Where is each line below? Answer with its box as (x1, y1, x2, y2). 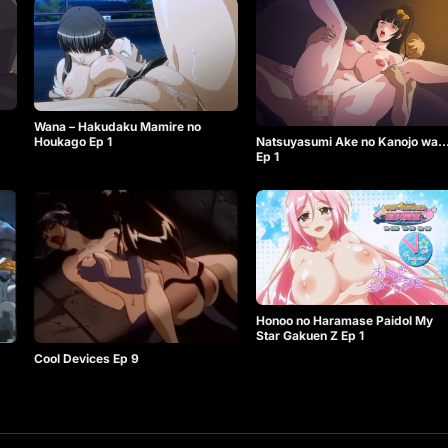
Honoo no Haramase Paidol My (255, 312, 433, 328)
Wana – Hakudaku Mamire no (34, 119, 202, 135)
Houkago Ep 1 (34, 134, 113, 150)
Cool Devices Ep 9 (34, 350, 140, 366)
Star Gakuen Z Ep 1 (255, 327, 364, 343)
